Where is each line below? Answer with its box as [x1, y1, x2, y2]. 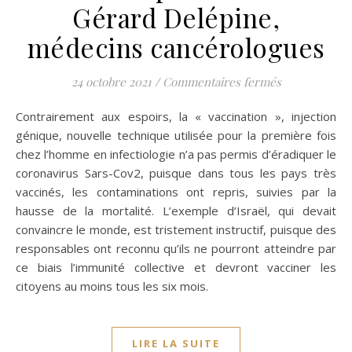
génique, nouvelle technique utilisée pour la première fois [16, 127, 336, 144]
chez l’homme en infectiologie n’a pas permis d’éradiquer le [16, 146, 336, 163]
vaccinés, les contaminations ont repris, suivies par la [16, 184, 336, 200]
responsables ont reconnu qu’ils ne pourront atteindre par [16, 240, 336, 257]
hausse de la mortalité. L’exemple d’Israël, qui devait [16, 203, 336, 219]
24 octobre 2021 [71, 74, 152, 90]
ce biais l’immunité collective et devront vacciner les [16, 259, 336, 276]
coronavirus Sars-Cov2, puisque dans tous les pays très [16, 165, 336, 181]
